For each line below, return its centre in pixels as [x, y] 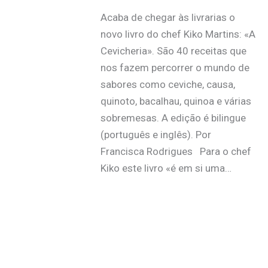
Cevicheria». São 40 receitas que [173, 51]
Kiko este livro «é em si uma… [166, 168]
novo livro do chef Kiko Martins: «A [178, 34]
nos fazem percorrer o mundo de [175, 67]
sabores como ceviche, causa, [167, 84]
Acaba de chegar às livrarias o [167, 17]
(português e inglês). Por [156, 134]
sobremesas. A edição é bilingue [173, 118]
